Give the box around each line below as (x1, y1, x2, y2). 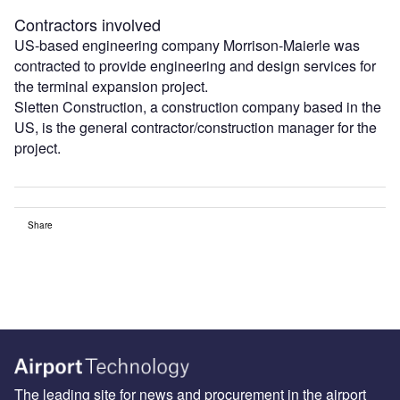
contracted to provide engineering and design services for (14, 54, 376, 76)
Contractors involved (14, 12, 161, 36)
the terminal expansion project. (14, 75, 208, 96)
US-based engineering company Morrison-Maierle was (14, 34, 360, 55)
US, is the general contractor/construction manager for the (14, 116, 377, 137)
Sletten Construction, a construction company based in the (14, 96, 381, 117)
